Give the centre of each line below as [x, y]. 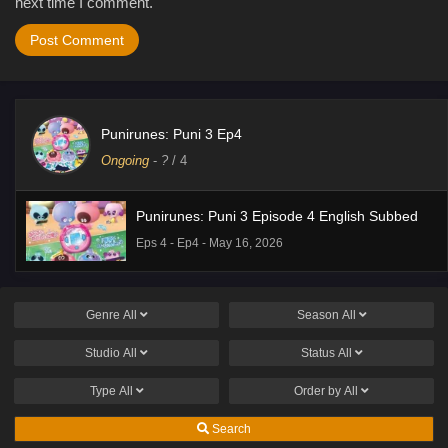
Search [230, 428]
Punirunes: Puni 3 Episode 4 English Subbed [277, 215]
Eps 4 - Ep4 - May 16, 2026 [209, 242]
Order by [319, 390]
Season [319, 314]
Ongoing [125, 160]
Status [319, 352]
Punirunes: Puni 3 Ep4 [171, 133]
